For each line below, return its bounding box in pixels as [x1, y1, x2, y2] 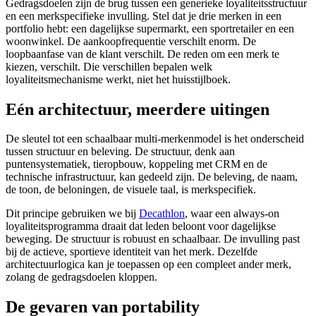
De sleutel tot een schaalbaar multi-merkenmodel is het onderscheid [6, 133, 304, 145]
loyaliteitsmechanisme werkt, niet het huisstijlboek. [6, 73, 231, 85]
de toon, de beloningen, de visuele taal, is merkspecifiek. [6, 183, 256, 196]
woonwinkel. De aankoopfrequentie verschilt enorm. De [6, 35, 256, 47]
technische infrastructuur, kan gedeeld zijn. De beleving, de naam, [6, 171, 298, 183]
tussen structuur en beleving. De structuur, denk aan [6, 145, 235, 158]
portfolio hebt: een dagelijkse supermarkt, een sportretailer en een [6, 22, 294, 35]
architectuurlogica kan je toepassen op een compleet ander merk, [6, 258, 291, 271]
